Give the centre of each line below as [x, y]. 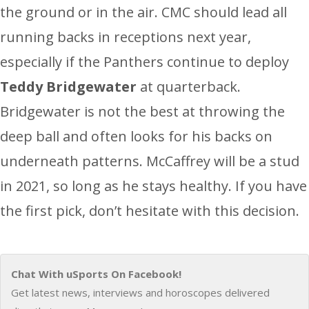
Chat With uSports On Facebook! [96, 274]
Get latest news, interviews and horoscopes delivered [140, 293]
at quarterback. [189, 87]
